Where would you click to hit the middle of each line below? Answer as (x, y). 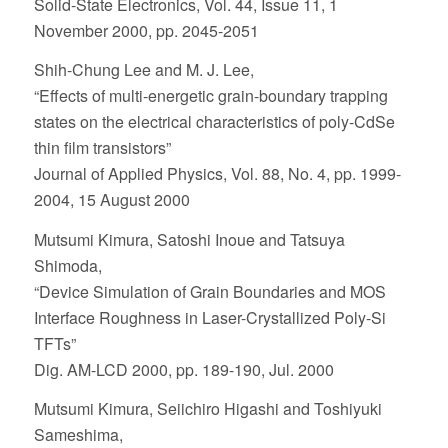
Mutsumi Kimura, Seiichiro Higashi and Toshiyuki (207, 409)
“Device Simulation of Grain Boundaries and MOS (209, 291)
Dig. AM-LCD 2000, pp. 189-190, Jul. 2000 (183, 369)
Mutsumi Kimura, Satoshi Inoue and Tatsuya (189, 239)
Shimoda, (67, 265)
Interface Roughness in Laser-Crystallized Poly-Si (209, 317)
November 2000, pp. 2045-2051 (146, 30)
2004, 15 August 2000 (111, 200)
